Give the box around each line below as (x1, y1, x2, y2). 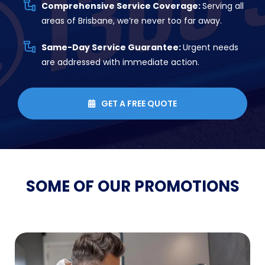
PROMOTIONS (134, 175, 240, 197)
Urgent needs (183, 41, 238, 53)
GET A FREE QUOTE (101, 97, 177, 109)
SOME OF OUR (25, 175, 134, 197)
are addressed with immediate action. (41, 56, 199, 68)
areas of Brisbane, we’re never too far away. (41, 14, 222, 27)
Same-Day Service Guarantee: (41, 41, 183, 53)
